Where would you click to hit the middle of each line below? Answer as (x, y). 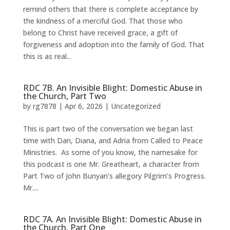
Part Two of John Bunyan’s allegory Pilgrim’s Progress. (114, 176)
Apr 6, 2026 (83, 106)
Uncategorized (136, 106)
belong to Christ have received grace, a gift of (100, 33)
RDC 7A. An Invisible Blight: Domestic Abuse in (112, 219)
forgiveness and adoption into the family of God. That (113, 44)
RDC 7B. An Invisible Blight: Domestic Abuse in (112, 88)
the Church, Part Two (64, 96)
